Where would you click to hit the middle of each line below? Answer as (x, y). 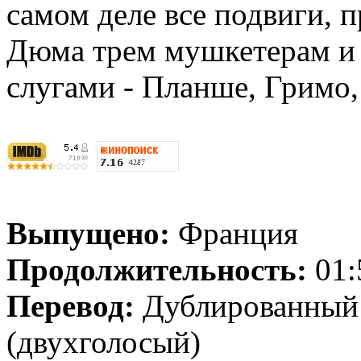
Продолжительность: (161, 269)
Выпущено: (92, 233)
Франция (238, 233)
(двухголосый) (104, 342)
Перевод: (75, 305)
